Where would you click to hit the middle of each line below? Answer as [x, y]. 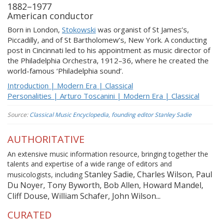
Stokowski [79, 29]
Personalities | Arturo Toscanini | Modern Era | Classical [103, 96]
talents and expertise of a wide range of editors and [90, 164]
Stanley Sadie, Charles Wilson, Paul [148, 174]
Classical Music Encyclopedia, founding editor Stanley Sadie [110, 115]
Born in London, [35, 29]
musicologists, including [46, 174]
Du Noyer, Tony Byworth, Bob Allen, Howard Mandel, [105, 185]
